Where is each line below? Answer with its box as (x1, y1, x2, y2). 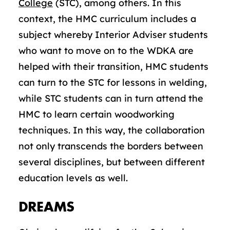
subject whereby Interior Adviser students (18, 29, 208, 41)
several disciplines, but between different (18, 156, 205, 168)
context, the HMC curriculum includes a (18, 13, 196, 25)
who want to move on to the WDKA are (18, 45, 194, 56)
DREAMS (18, 201, 74, 214)
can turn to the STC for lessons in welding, (18, 76, 207, 88)
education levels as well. (18, 172, 128, 184)
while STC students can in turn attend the (18, 92, 203, 104)
